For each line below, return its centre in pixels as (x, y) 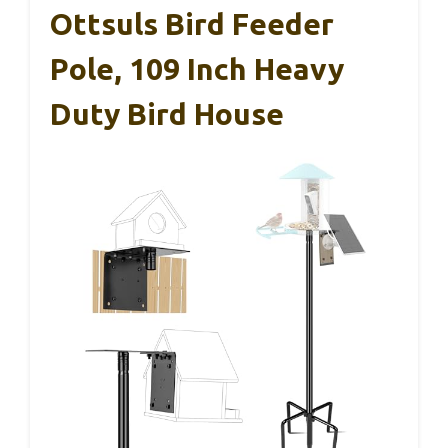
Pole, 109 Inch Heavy (197, 68)
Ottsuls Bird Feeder (192, 23)
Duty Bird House (167, 113)
